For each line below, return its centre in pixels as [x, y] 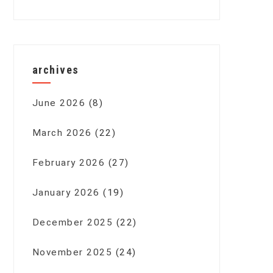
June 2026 [59, 103]
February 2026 [69, 163]
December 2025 [73, 223]
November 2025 [72, 253]
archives [55, 70]
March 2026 [62, 133]
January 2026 [66, 193]
